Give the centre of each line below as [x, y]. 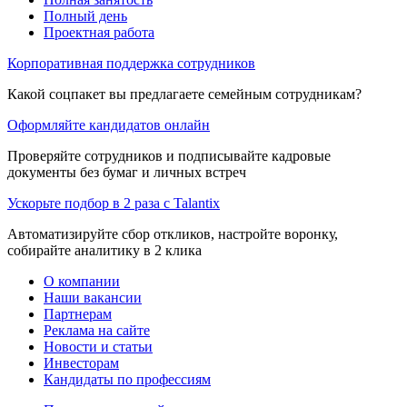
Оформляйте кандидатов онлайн [109, 124]
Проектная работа [99, 32]
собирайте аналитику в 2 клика [104, 250]
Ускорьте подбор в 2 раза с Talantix [114, 203]
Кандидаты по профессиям [127, 379]
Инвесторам [81, 362]
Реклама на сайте [97, 330]
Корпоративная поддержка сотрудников [131, 63]
